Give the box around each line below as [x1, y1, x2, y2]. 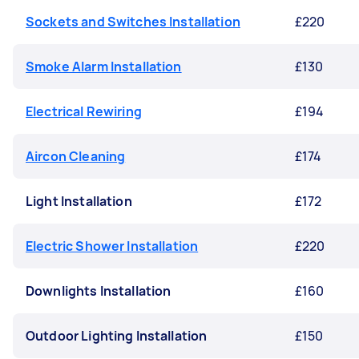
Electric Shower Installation [26, 237, 199, 255]
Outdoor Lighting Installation [26, 327, 208, 345]
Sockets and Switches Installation [26, 13, 240, 30]
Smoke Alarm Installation [26, 58, 182, 75]
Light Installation [26, 192, 132, 210]
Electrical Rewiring [26, 103, 142, 120]
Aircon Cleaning [26, 147, 126, 165]
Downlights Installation [26, 282, 171, 300]
